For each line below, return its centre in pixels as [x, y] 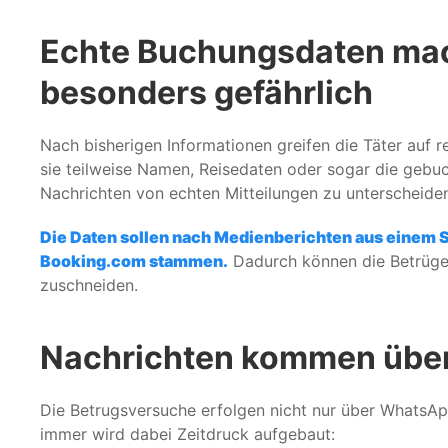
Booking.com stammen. [134, 260]
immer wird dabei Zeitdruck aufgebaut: [187, 433]
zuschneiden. [89, 284]
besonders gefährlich [206, 92]
